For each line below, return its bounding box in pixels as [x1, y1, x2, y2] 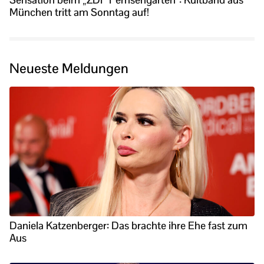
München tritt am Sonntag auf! [9, 5, 149, 19]
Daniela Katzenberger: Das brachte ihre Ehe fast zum [9, 219, 247, 233]
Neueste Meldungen [9, 60, 128, 78]
